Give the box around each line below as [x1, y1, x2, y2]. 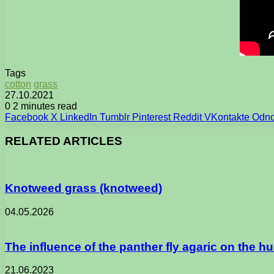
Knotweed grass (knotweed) [5, 182, 162, 195]
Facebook [5, 112, 48, 123]
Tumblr [100, 112, 130, 123]
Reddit [173, 112, 202, 123]
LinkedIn [60, 112, 97, 123]
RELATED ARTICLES [5, 134, 122, 147]
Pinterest [132, 112, 171, 123]
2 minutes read [10, 101, 77, 112]
